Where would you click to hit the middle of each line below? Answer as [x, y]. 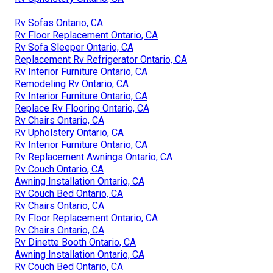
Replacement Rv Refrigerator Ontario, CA [101, 59]
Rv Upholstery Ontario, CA [69, 132]
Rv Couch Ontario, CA [59, 169]
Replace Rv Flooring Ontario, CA [82, 108]
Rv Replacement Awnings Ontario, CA [94, 157]
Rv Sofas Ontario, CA [59, 23]
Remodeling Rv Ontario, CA [72, 83]
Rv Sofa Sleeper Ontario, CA [74, 47]
